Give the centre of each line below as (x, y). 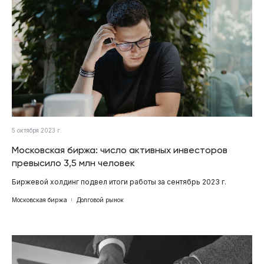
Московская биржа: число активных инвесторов (120, 150)
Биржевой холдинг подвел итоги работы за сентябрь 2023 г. (119, 181)
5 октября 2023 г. (37, 130)
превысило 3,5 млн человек (73, 163)
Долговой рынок (100, 199)
